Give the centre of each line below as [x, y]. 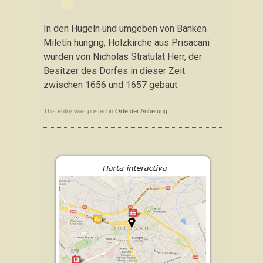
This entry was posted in [79, 111]
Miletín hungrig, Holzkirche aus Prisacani [127, 43]
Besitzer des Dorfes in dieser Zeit [114, 71]
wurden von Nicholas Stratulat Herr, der [123, 57]
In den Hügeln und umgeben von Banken [125, 28]
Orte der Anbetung [141, 111]
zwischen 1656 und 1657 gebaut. [111, 85]
